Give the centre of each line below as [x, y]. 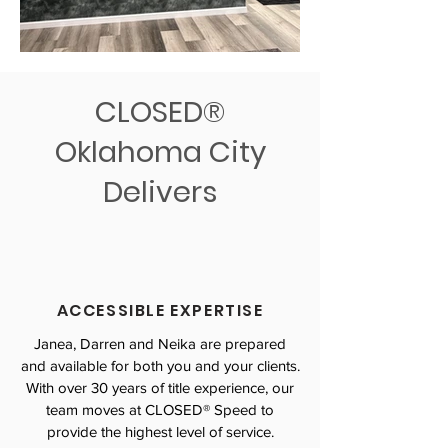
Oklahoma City [160, 152]
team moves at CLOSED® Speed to [160, 409]
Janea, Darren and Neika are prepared [160, 343]
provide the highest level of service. [160, 431]
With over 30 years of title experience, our [160, 387]
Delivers [160, 192]
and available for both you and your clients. [160, 365]
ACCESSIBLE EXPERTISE [160, 310]
